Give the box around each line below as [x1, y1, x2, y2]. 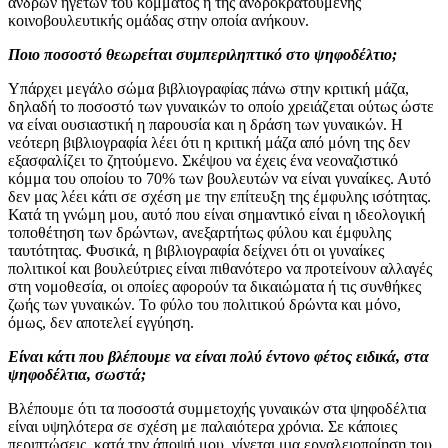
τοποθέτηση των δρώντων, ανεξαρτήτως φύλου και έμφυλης [8, 223, 391, 241]
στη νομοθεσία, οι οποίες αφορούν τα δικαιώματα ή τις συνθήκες [8, 277, 421, 295]
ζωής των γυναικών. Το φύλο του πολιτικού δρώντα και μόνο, [8, 295, 401, 313]
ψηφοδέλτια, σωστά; [8, 365, 146, 383]
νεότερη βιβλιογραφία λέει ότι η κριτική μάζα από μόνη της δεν [8, 133, 410, 151]
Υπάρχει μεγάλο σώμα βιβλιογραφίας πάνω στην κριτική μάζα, [8, 79, 409, 97]
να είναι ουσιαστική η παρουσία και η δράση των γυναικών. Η [8, 115, 403, 133]
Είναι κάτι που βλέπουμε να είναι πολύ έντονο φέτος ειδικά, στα [8, 347, 429, 365]
